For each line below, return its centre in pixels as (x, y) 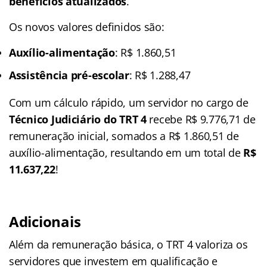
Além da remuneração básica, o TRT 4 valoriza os (128, 244)
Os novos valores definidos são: (87, 27)
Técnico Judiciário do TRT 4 (78, 119)
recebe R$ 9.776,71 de (201, 119)
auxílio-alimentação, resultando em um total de (126, 152)
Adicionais (45, 221)
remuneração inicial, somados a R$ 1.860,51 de (124, 136)
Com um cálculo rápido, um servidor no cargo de (129, 102)
